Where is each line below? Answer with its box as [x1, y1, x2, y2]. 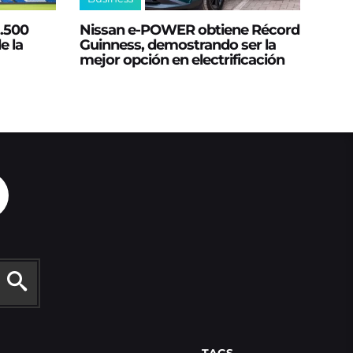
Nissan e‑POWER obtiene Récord [79, 20, 299, 38]
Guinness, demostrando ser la [79, 35, 276, 53]
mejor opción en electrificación [79, 50, 284, 68]
